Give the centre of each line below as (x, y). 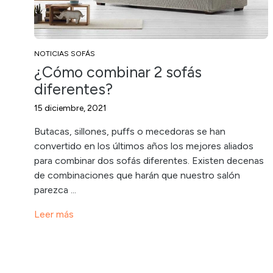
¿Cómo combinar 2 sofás (118, 72)
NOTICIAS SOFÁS (65, 54)
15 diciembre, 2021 (70, 108)
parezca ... (55, 190)
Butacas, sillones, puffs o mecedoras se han (130, 131)
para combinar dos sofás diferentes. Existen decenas (149, 161)
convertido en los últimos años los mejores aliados (144, 146)
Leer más (54, 214)
